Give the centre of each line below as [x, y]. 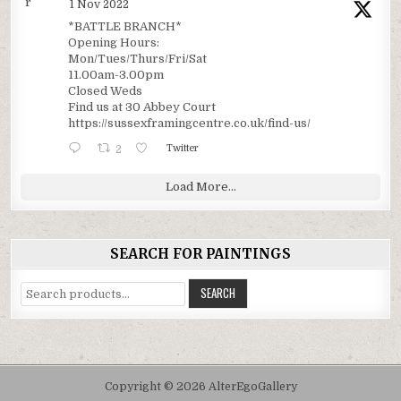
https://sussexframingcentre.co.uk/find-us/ [190, 124]
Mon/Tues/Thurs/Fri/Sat [138, 59]
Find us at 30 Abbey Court [142, 107]
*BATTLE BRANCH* [125, 27]
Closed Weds [106, 91]
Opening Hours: [114, 43]
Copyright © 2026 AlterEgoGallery [200, 386]
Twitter [183, 149]
